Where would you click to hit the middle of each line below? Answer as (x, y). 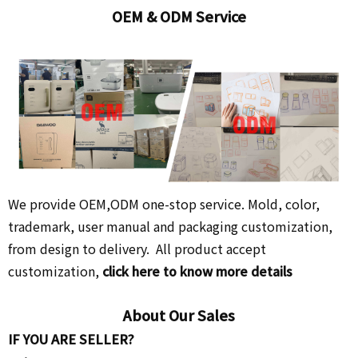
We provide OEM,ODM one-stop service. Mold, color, (164, 203)
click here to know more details (199, 270)
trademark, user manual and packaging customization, (170, 226)
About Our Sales (179, 314)
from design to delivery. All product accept (137, 248)
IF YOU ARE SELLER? (73, 338)
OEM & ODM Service (179, 16)
